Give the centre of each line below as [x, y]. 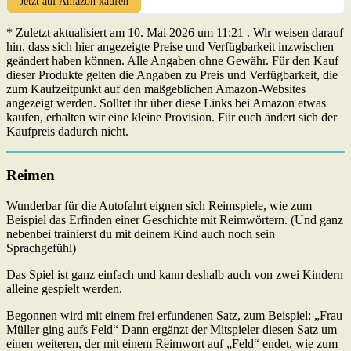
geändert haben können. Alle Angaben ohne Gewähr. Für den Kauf [172, 60]
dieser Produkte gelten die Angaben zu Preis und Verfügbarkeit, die [172, 74]
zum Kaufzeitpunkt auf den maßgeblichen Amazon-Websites [156, 89]
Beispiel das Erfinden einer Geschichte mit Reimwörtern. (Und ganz [175, 220]
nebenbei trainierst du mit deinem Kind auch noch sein [141, 234]
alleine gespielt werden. [64, 289]
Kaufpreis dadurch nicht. [67, 131]
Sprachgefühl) [41, 248]
